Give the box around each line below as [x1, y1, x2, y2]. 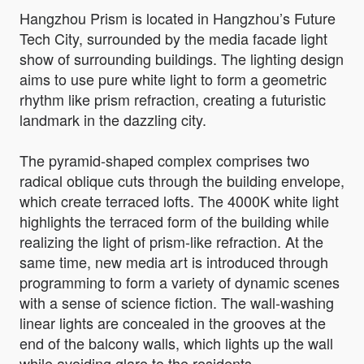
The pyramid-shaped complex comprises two [19, 149, 310, 171]
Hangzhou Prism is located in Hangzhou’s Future [19, 7, 336, 29]
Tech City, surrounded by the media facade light [19, 28, 327, 50]
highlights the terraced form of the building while [19, 210, 329, 232]
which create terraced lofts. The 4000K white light [19, 190, 339, 212]
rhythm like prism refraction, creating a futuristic [19, 89, 326, 110]
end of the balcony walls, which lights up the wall [19, 332, 333, 354]
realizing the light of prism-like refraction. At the [19, 231, 323, 253]
